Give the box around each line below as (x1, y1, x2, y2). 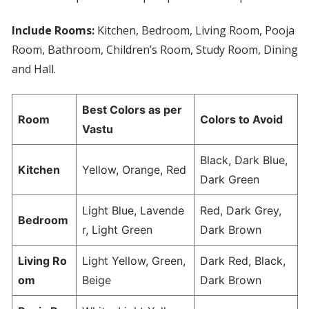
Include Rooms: (11, 23, 94, 39)
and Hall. (11, 61, 56, 77)
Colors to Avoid (199, 112, 283, 127)
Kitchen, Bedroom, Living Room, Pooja (94, 23, 295, 39)
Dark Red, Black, (199, 254, 286, 268)
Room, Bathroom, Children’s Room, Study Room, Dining (11, 42, 298, 58)
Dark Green (199, 172, 259, 187)
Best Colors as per (81, 103, 182, 117)
